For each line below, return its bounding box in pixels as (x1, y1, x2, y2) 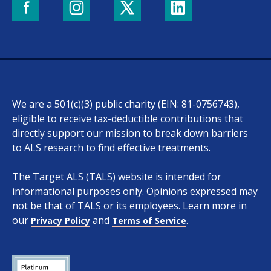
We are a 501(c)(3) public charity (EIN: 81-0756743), (12, 97, 240, 111)
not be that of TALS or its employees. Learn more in (12, 198, 247, 212)
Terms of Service (112, 214, 186, 226)
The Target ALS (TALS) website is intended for (12, 169, 221, 183)
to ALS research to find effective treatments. (12, 140, 211, 154)
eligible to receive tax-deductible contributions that (12, 111, 243, 125)
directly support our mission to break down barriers (12, 126, 248, 140)
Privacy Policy (31, 214, 90, 226)
